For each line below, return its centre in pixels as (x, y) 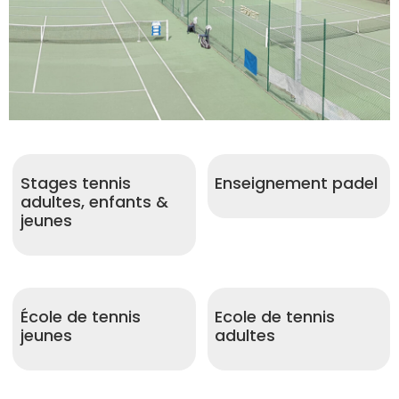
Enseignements (146, 157)
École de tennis (80, 316)
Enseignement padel (297, 183)
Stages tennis (75, 183)
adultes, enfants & (94, 201)
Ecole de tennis (275, 316)
